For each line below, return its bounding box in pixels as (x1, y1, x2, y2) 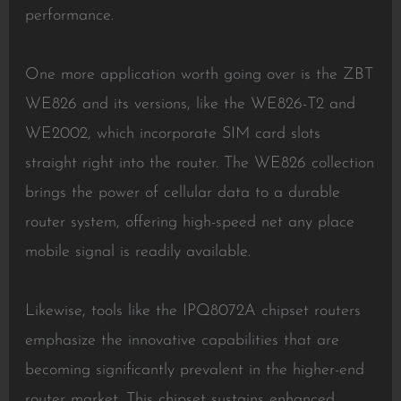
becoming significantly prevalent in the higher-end (24, 362, 364, 379)
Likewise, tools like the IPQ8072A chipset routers (24, 303, 361, 320)
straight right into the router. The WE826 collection (24, 155, 374, 172)
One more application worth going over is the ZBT (24, 66, 373, 83)
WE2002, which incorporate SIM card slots (24, 125, 320, 142)
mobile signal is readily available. (24, 243, 251, 260)
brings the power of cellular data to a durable (24, 184, 340, 201)
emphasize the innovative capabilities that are (24, 332, 339, 349)
